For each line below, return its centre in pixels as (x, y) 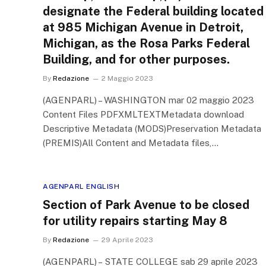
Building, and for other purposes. (136, 59)
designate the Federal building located (153, 11)
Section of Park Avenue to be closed (146, 205)
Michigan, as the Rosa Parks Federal (146, 43)
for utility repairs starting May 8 (135, 221)
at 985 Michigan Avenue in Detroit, (143, 27)
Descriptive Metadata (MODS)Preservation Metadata (152, 129)
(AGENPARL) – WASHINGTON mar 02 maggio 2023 (148, 100)
